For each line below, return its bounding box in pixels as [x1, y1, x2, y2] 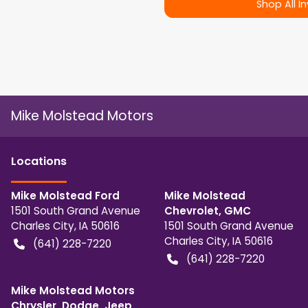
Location [11, 153, 60, 169]
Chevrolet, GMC [164, 203, 251, 218]
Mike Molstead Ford [11, 188, 120, 203]
